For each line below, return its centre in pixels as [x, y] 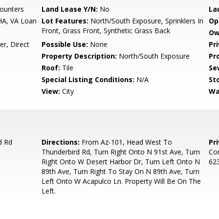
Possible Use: [65, 44]
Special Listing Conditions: [88, 79]
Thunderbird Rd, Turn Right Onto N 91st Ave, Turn [121, 152]
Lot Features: [65, 21]
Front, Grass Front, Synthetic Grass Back [106, 31]
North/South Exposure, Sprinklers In [146, 21]
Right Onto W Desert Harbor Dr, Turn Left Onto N [121, 162]
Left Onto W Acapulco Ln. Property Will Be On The [121, 181]
